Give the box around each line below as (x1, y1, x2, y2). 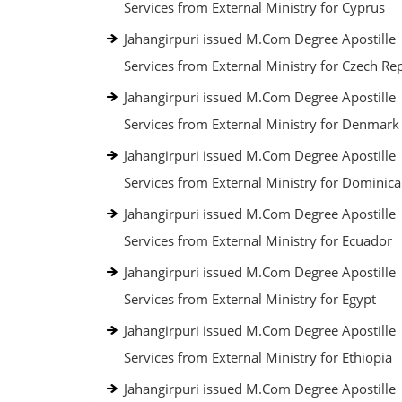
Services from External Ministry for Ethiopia (124, 348, 392, 366)
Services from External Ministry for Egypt (124, 290, 376, 308)
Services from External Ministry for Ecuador (124, 232, 392, 249)
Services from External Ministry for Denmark (124, 115, 399, 133)
